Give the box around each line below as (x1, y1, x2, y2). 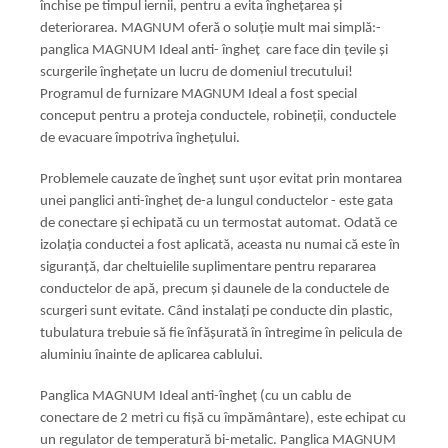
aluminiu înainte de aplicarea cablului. (40, 347, 263, 363)
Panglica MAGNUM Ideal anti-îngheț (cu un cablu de (40, 388, 351, 404)
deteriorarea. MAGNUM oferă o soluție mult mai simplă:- (40, 20, 381, 36)
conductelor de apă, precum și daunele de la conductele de (40, 281, 389, 297)
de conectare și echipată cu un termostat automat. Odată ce (40, 215, 397, 231)
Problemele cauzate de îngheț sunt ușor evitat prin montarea (40, 171, 402, 187)
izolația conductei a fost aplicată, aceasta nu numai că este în (40, 237, 400, 253)
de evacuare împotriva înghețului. (40, 130, 240, 146)
